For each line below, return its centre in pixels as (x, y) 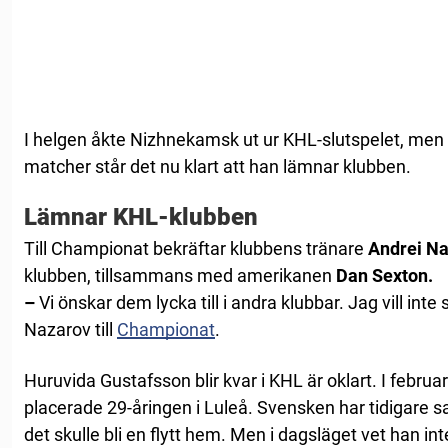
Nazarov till (70, 329)
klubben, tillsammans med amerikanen (180, 275)
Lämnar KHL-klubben (141, 216)
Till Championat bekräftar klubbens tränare (196, 248)
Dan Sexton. (384, 275)
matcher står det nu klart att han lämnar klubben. (217, 166)
